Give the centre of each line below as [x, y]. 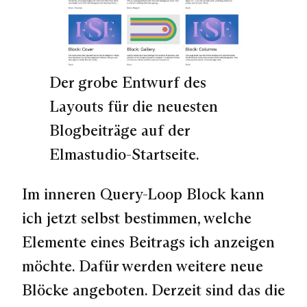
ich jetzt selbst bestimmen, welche [137, 218]
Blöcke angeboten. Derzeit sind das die [153, 290]
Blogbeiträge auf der [120, 131]
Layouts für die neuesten [134, 107]
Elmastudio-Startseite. [124, 155]
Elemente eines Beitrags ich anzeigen [148, 242]
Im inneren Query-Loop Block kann [143, 194]
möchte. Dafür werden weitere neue [143, 266]
